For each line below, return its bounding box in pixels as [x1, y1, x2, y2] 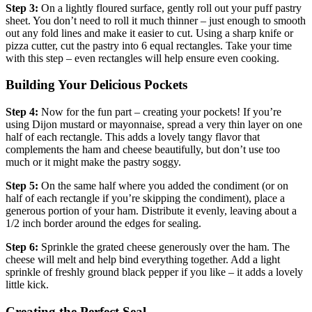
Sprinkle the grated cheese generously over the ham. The [38, 241, 290, 253]
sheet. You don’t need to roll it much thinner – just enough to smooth [6, 14, 306, 26]
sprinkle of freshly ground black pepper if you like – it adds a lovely [6, 266, 303, 279]
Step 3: [6, 1, 38, 14]
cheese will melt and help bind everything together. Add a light [6, 253, 280, 266]
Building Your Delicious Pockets [6, 77, 187, 93]
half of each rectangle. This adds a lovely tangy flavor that [6, 131, 260, 143]
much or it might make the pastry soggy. [6, 156, 181, 169]
